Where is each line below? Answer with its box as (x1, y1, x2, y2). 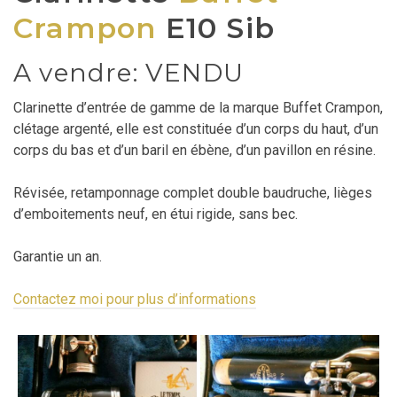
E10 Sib (156, 11, 276, 45)
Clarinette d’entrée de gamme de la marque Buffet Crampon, (13, 99, 383, 117)
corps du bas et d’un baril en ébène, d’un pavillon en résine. (13, 142, 376, 160)
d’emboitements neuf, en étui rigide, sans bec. (13, 206, 298, 223)
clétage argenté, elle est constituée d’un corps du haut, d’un (13, 121, 378, 138)
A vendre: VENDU (13, 58, 244, 88)
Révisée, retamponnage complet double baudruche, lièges (13, 184, 372, 202)
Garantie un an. (13, 248, 102, 266)
